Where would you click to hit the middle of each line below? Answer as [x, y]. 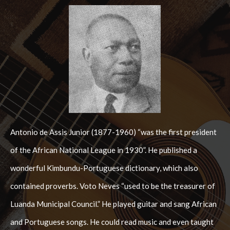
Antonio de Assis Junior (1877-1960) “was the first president [114, 132]
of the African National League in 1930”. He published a [104, 150]
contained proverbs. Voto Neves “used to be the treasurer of [113, 186]
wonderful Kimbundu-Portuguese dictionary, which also [104, 168]
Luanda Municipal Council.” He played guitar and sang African [114, 204]
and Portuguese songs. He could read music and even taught [112, 222]
